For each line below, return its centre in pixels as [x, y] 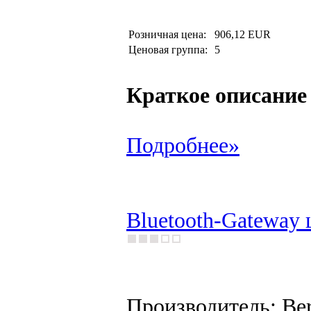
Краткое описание [217, 95]
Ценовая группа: [169, 50]
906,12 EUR [243, 34]
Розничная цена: [170, 34]
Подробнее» [183, 145]
